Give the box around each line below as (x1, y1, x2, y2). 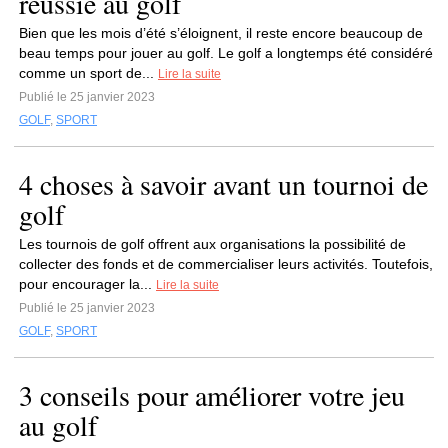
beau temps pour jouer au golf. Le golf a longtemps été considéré (19, 45, 433, 61)
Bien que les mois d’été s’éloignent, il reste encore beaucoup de (19, 25, 423, 41)
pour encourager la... (19, 276, 156, 292)
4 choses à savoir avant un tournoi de (19, 165, 428, 203)
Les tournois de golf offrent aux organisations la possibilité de (19, 236, 406, 252)
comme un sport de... (19, 65, 158, 81)
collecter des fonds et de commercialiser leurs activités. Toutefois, (19, 256, 433, 272)
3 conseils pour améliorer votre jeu (19, 376, 405, 414)
